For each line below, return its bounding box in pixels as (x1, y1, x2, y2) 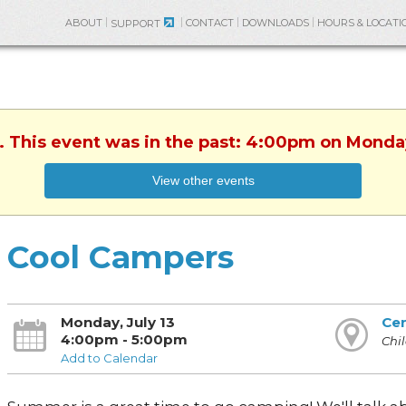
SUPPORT (111, 17, 160, 30)
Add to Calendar (60, 351, 158, 365)
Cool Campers (6, 237, 234, 276)
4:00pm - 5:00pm (60, 331, 188, 348)
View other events (151, 173, 255, 188)
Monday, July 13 (60, 314, 175, 331)
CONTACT (186, 16, 234, 29)
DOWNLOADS (242, 16, 309, 29)
